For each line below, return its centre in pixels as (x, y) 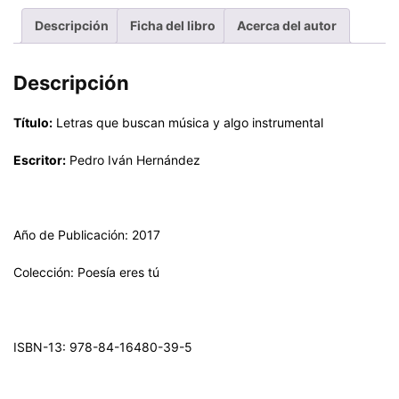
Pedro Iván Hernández (133, 160)
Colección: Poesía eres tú (86, 272)
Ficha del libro (173, 25)
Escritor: (40, 160)
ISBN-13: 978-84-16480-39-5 (103, 347)
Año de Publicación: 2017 (87, 235)
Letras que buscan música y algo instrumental (188, 122)
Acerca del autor (287, 25)
